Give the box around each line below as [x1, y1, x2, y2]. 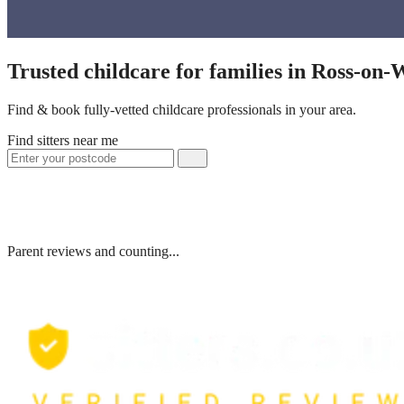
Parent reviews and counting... [7, 243, 179, 259]
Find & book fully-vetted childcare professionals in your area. [7, 101, 356, 117]
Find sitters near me [7, 132, 118, 148]
